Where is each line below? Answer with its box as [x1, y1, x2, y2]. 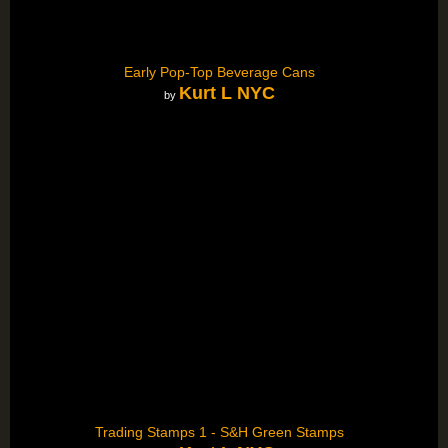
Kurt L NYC [178, 83, 275, 104]
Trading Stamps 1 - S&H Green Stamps [94, 423, 344, 440]
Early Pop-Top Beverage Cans [123, 63, 315, 80]
